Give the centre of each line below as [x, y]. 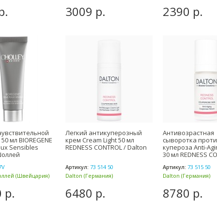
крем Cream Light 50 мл [100, 140]
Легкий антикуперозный [104, 133]
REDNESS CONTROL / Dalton [106, 147]
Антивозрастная [188, 133]
